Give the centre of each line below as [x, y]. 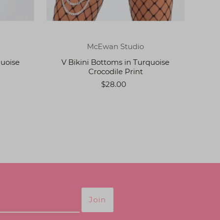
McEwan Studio [116, 46]
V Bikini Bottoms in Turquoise [116, 62]
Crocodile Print [115, 71]
